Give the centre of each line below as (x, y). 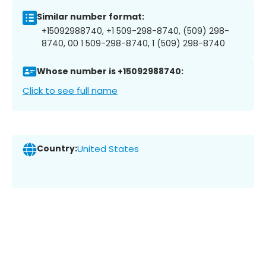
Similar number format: (91, 17)
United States (108, 149)
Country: (57, 149)
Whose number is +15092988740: (110, 72)
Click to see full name (70, 90)
